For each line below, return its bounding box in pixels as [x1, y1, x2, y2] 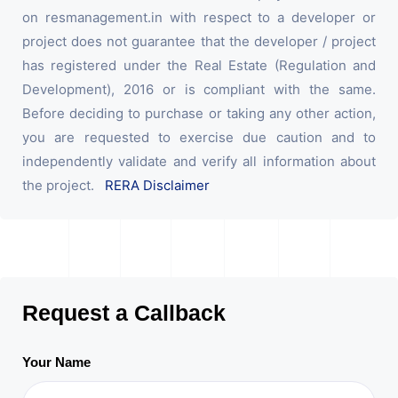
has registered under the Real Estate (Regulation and [22, 57, 376, 75]
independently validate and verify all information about [22, 153, 376, 171]
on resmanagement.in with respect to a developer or [22, 9, 376, 27]
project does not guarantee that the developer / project [22, 33, 376, 51]
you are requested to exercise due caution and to [22, 129, 376, 147]
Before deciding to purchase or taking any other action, [22, 105, 376, 123]
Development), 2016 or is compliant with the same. [22, 81, 376, 99]
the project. [22, 177, 105, 195]
